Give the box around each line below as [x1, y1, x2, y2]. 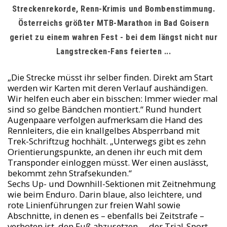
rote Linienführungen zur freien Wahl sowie [7, 199, 180, 211]
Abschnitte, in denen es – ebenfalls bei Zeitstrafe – [7, 210, 204, 221]
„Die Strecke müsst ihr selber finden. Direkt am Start [7, 71, 213, 83]
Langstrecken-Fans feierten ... [56, 46, 171, 56]
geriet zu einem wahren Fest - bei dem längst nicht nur [9, 32, 218, 42]
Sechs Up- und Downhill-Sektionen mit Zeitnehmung [7, 178, 216, 190]
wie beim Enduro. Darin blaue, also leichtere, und [7, 188, 202, 200]
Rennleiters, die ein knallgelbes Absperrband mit [7, 125, 200, 136]
